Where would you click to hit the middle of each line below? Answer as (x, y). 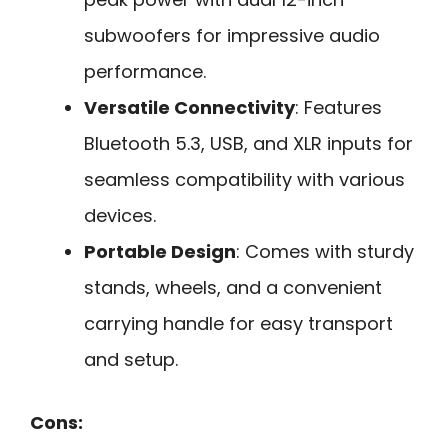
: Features (338, 108)
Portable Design (160, 252)
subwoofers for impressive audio (232, 36)
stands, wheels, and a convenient (233, 288)
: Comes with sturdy (325, 252)
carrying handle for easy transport (238, 324)
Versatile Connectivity (189, 108)
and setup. (131, 360)
